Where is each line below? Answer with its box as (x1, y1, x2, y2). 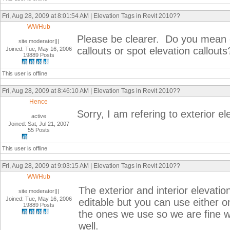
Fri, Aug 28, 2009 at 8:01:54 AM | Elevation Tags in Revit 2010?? (2, 12, 180, 20)
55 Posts (28, 127, 50, 133)
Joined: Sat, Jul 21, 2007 (8, 121, 69, 127)
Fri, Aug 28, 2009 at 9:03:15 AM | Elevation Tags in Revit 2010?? (2, 162, 180, 169)
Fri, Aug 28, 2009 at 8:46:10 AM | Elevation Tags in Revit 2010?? (2, 87, 180, 94)
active (31, 113, 46, 119)
